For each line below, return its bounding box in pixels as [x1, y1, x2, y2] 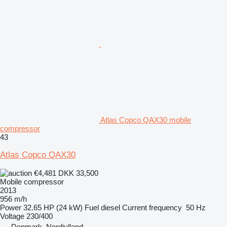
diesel [101, 203, 120, 212]
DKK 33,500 [58, 168, 98, 177]
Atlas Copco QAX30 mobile [100, 115, 191, 124]
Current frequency [122, 203, 182, 212]
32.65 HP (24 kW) [23, 203, 83, 212]
